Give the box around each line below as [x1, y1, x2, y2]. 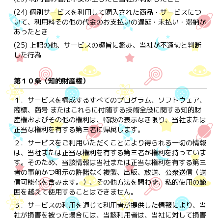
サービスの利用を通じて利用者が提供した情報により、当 [27, 200, 206, 210]
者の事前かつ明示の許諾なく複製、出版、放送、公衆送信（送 [13, 167, 206, 177]
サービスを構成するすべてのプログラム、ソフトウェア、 [27, 95, 206, 105]
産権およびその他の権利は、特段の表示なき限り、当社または [13, 114, 206, 124]
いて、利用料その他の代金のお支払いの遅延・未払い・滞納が [13, 17, 206, 27]
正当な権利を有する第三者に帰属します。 [13, 124, 144, 134]
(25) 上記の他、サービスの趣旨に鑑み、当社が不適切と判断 [13, 40, 201, 50]
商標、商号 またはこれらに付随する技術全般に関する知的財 [13, 105, 201, 114]
